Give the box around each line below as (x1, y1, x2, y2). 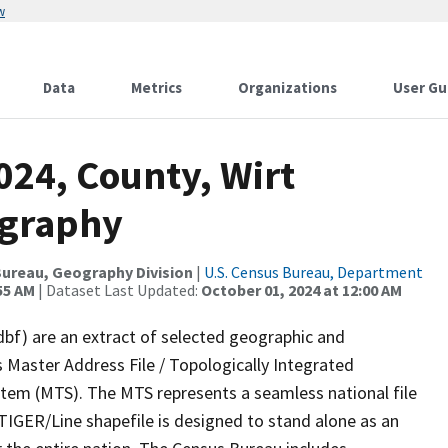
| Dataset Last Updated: (35, 280, 201, 300)
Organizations (238, 78, 337, 97)
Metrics (131, 78, 182, 97)
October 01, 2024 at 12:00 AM (201, 280, 402, 300)
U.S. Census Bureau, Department (204, 262, 423, 282)
